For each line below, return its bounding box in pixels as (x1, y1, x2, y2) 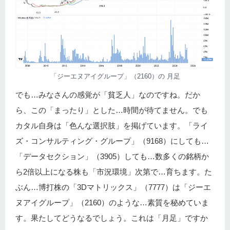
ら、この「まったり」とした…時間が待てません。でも (15, 105, 208, 114)
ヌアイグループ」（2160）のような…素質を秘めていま (15, 198, 209, 207)
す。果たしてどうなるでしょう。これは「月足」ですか (15, 213, 208, 222)
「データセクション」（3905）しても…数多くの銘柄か (15, 151, 209, 161)
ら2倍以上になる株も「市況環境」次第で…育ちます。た (15, 167, 212, 176)
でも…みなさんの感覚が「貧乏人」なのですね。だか (15, 90, 200, 99)
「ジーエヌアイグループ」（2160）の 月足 (50, 72, 180, 80)
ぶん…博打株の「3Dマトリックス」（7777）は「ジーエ (15, 182, 211, 191)
